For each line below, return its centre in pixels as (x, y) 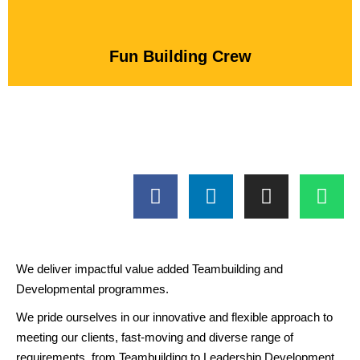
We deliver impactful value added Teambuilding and (149, 269)
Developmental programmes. (92, 289)
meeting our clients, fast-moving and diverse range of (155, 337)
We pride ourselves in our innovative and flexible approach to (174, 317)
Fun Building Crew (180, 56)
